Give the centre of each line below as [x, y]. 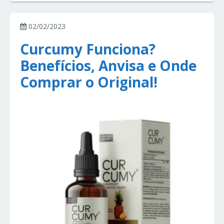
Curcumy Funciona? [88, 49]
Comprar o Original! [89, 82]
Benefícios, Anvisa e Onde [108, 66]
